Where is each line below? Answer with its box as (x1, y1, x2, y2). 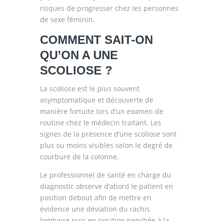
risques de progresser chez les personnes (39, 3, 179, 13)
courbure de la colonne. (39, 152, 119, 161)
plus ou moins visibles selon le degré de (39, 141, 173, 150)
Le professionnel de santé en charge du (39, 170, 171, 180)
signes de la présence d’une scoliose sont (39, 129, 177, 139)
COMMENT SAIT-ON (39, 33, 153, 46)
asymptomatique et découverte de (39, 95, 153, 105)
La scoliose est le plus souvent (39, 84, 140, 93)
